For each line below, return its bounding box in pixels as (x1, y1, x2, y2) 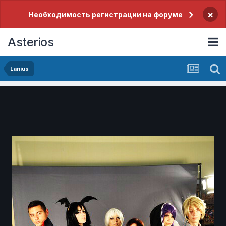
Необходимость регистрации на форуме (28, 10, 183, 19)
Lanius (10, 65, 29, 72)
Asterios (8, 34, 53, 49)
